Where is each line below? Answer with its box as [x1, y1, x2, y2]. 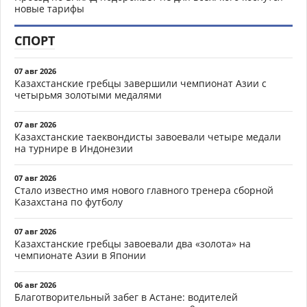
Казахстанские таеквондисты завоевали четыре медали [14, 130, 281, 144]
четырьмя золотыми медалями [14, 88, 162, 102]
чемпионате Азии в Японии [14, 249, 146, 262]
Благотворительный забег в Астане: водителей [14, 291, 238, 304]
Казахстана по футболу [14, 195, 123, 209]
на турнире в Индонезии [14, 142, 133, 156]
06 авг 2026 [14, 280, 56, 291]
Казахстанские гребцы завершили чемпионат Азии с [14, 77, 267, 90]
